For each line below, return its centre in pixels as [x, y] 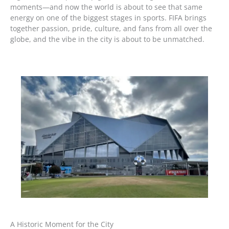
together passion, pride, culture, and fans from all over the [111, 28]
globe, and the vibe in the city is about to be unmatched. [107, 39]
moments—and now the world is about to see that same [106, 7]
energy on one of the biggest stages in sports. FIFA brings [108, 17]
